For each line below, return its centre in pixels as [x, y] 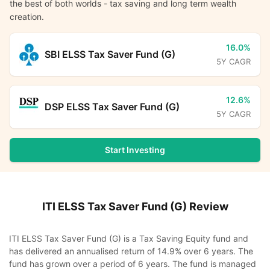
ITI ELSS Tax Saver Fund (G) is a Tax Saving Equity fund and [129, 239]
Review [207, 207]
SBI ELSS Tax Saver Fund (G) [110, 55]
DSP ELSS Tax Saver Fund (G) [112, 107]
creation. [27, 17]
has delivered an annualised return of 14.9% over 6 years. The [131, 251]
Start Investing [135, 150]
